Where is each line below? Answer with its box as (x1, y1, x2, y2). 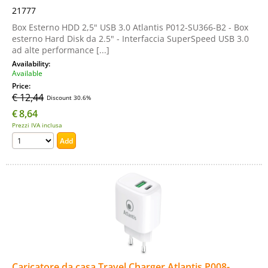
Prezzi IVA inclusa (12, 121, 62, 129)
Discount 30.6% (47, 93, 91, 102)
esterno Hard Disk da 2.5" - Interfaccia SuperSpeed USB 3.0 (12, 33, 249, 44)
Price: (12, 81, 32, 90)
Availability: (12, 59, 52, 68)
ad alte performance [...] (12, 44, 109, 56)
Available (12, 68, 42, 78)
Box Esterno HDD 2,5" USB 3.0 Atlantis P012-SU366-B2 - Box (12, 22, 248, 33)
